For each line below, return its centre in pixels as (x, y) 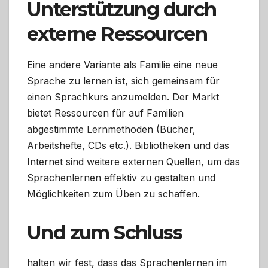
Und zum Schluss (104, 232)
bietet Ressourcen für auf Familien (105, 113)
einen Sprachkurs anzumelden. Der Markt (123, 97)
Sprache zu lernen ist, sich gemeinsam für (123, 80)
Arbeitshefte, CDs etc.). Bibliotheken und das (128, 145)
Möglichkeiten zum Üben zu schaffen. (113, 194)
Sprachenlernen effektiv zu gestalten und (121, 177)
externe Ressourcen (117, 33)
